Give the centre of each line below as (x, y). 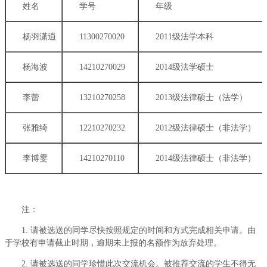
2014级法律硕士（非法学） (206, 158)
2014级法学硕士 (185, 67)
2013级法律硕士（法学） (201, 97)
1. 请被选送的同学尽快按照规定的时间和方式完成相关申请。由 (139, 230)
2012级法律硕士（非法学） (206, 128)
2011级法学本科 (185, 37)
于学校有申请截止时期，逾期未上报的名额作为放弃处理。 (113, 243)
